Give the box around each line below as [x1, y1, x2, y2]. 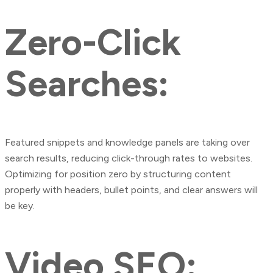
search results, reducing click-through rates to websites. [5, 152, 252, 164]
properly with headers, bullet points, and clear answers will [5, 183, 258, 196]
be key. [5, 199, 35, 211]
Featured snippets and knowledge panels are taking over [5, 136, 250, 148]
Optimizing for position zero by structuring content [5, 168, 231, 180]
